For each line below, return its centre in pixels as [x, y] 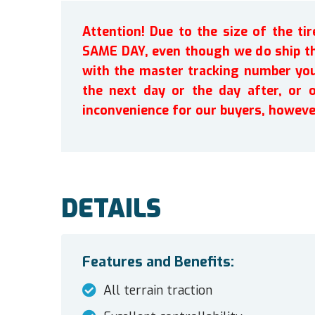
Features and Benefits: [158, 262]
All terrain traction [158, 291]
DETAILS [111, 209]
